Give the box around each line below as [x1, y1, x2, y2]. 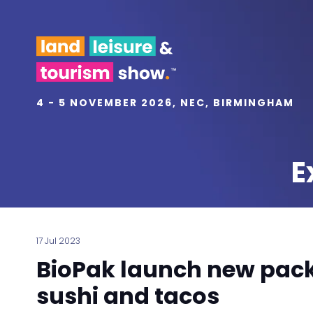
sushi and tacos [36, 279, 219, 312]
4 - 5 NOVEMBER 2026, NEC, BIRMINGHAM [36, 95, 294, 110]
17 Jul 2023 [36, 234, 80, 247]
